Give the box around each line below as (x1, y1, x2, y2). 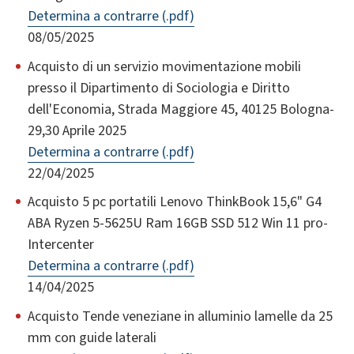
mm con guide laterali (28, 327, 156, 348)
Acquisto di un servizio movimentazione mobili (28, 56, 301, 77)
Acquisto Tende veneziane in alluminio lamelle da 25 (28, 306, 333, 326)
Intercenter (28, 235, 94, 255)
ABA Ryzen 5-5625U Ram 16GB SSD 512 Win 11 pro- (28, 213, 328, 234)
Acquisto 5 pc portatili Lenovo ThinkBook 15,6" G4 (28, 192, 322, 213)
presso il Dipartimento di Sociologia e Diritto (28, 77, 290, 98)
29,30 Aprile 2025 (28, 120, 126, 141)
